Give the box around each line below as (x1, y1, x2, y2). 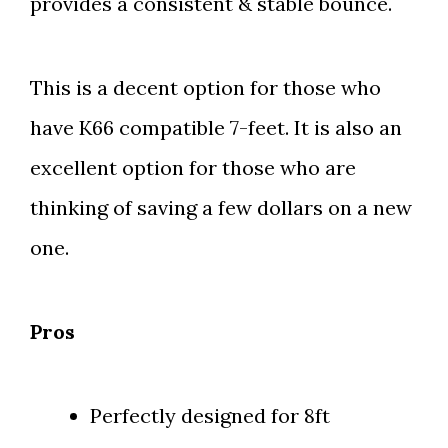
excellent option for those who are (30, 155, 356, 181)
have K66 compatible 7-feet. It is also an (30, 115, 402, 141)
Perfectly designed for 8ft (90, 403, 330, 429)
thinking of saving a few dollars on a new (30, 195, 412, 221)
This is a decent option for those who (30, 75, 381, 101)
